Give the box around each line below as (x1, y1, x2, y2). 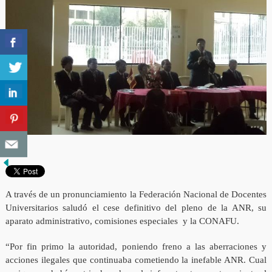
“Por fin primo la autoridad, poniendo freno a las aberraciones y (5, 241, 267, 251)
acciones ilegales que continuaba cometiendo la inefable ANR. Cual (5, 254, 267, 265)
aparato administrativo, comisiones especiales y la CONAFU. (5, 216, 239, 226)
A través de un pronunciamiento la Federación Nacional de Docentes (5, 189, 267, 199)
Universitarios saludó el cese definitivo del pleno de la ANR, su (5, 202, 267, 212)
